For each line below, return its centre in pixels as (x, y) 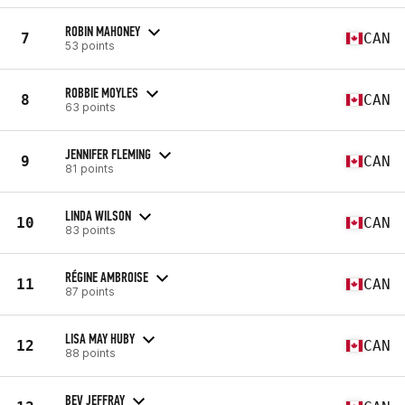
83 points (90, 230)
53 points (90, 45)
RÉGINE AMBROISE (107, 277)
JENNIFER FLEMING (108, 154)
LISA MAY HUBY (100, 338)
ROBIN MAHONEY (103, 31)
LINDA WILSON (98, 215)
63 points (90, 107)
